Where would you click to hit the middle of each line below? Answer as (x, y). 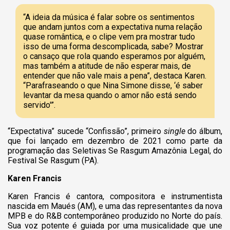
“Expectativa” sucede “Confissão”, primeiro (86, 131)
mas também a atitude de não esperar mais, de (107, 66)
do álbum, (204, 131)
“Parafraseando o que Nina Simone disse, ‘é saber (113, 85)
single (174, 131)
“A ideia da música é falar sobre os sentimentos (109, 17)
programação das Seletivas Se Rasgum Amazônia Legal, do (115, 150)
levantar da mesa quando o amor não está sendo (110, 95)
